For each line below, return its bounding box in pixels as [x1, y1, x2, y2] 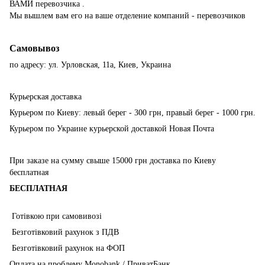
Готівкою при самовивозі [9, 211, 102, 221]
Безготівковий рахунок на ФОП [9, 243, 125, 253]
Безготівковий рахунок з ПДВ [9, 227, 119, 237]
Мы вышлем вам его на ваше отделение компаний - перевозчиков [9, 11, 245, 20]
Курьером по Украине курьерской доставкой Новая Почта [9, 124, 216, 133]
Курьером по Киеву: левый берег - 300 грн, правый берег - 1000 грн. [9, 108, 256, 117]
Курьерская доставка [9, 92, 82, 101]
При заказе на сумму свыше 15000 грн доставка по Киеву [9, 156, 216, 165]
